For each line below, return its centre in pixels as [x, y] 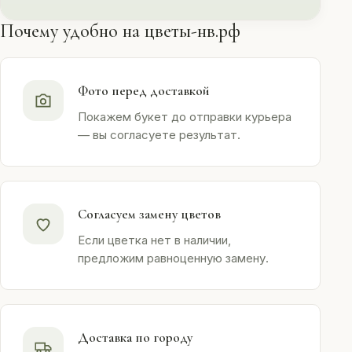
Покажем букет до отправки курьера [185, 117]
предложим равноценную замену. [173, 258]
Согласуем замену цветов [149, 214]
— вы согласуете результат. [159, 135]
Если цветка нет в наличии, [154, 240]
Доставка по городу [135, 337]
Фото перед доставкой [143, 91]
